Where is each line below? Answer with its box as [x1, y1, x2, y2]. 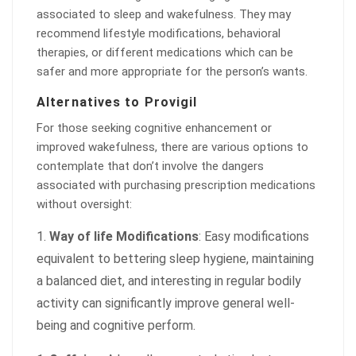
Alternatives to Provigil [37, 95, 198, 110]
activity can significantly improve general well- [37, 296, 295, 311]
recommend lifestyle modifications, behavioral [37, 26, 281, 41]
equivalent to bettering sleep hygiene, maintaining [37, 251, 314, 266]
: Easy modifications [199, 229, 309, 244]
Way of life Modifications [49, 229, 199, 244]
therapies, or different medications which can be [37, 45, 293, 60]
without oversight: [37, 197, 132, 211]
